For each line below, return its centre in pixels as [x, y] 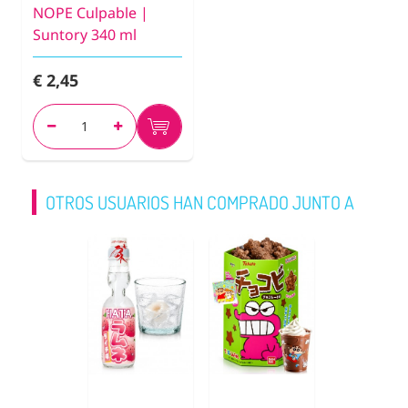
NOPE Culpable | [91, 12]
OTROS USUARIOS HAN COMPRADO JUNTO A [200, 202]
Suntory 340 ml [85, 34]
